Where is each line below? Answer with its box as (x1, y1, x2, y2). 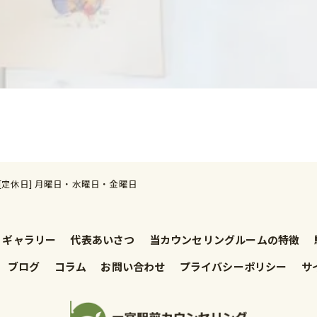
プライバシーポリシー (179, 258, 287, 274)
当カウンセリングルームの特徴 (149, 231, 300, 247)
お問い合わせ (100, 258, 166, 274)
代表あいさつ (70, 231, 135, 247)
